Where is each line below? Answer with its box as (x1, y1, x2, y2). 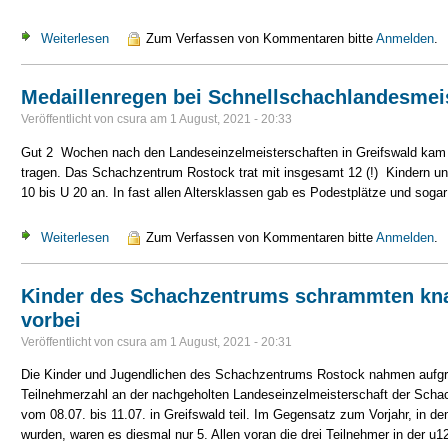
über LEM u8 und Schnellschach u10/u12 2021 (109, 31, 379, 47)
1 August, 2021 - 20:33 (170, 112, 292, 127)
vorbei (21, 308, 81, 331)
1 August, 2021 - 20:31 (170, 334, 292, 349)
